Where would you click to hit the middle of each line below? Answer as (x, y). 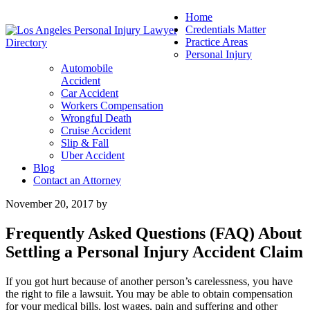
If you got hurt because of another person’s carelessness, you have (149, 281)
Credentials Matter (226, 29)
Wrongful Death (96, 118)
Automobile (87, 68)
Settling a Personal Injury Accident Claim (154, 252)
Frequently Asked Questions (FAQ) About (154, 233)
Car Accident (90, 93)
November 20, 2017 (49, 204)
